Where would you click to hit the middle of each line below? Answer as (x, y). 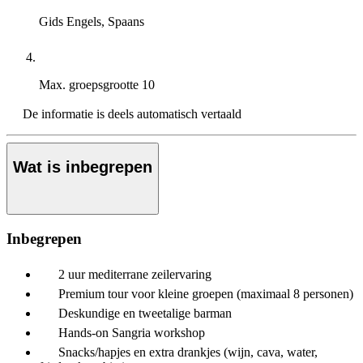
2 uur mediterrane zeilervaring (135, 275)
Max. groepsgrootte (90, 84)
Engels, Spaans (105, 21)
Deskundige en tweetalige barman (145, 314)
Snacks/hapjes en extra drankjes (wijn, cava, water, (188, 352)
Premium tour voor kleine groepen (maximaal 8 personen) (206, 294)
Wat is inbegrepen (83, 167)
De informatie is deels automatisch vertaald (132, 113)
